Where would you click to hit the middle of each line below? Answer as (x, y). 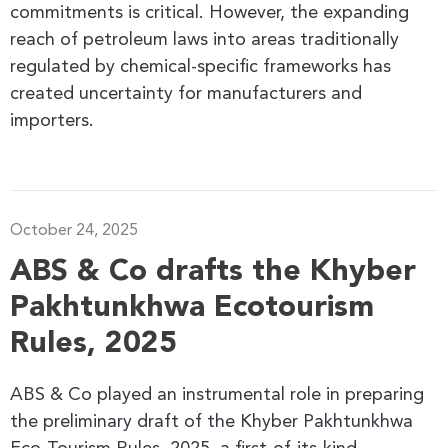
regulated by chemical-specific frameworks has (200, 66)
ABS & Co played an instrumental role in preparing (217, 394)
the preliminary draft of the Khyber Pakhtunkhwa (211, 421)
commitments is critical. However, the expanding (209, 12)
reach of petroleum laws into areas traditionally (204, 39)
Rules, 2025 (93, 343)
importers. (52, 120)
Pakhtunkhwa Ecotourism (192, 307)
